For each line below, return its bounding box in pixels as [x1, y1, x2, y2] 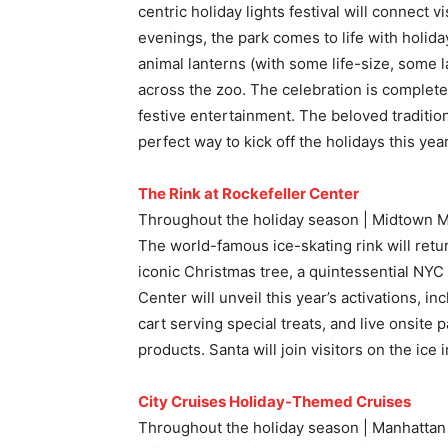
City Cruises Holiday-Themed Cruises [138, 392, 411, 412]
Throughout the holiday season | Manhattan [138, 418, 446, 438]
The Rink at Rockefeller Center [138, 184, 359, 204]
